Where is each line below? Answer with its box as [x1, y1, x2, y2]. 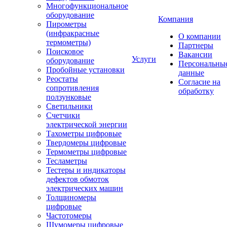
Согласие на [178, 78, 220, 86]
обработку [178, 87, 214, 95]
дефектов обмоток [46, 175, 109, 183]
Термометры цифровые [46, 147, 127, 156]
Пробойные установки [46, 65, 125, 74]
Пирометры [46, 20, 87, 28]
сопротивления [46, 84, 99, 92]
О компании [178, 32, 221, 41]
